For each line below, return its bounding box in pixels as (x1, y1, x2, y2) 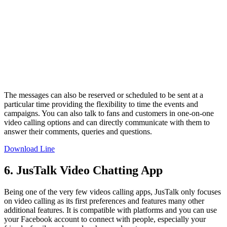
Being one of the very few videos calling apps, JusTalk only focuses (4, 187, 221, 196)
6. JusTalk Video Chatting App (4, 163, 163, 177)
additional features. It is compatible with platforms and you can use (4, 205, 217, 214)
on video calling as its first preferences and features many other (4, 196, 204, 205)
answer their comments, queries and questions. (4, 127, 152, 136)
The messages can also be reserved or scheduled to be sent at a (4, 90, 203, 99)
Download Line (4, 144, 55, 153)
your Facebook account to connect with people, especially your (4, 214, 206, 223)
